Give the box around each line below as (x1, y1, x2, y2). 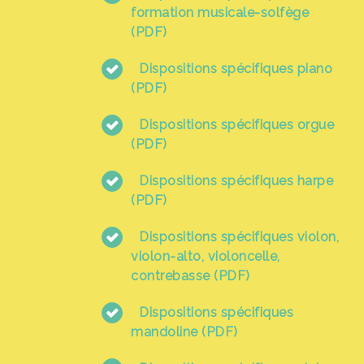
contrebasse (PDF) (131, 268, 250, 284)
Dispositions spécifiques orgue (139, 117, 334, 132)
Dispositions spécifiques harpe (139, 173, 333, 188)
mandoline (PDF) (131, 324, 238, 340)
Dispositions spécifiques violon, (139, 229, 339, 245)
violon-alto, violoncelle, (131, 249, 280, 264)
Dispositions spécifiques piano (139, 61, 332, 76)
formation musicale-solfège (131, 5, 309, 20)
